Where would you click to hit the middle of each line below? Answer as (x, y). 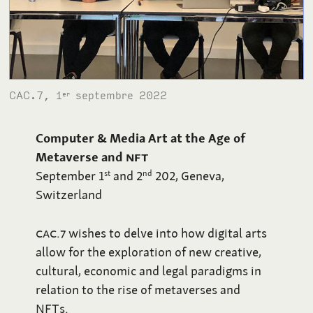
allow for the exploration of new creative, (149, 252)
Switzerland (69, 194)
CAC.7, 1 (36, 95)
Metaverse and (81, 156)
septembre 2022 (119, 95)
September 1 (70, 175)
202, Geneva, (189, 175)
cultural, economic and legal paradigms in (149, 271)
